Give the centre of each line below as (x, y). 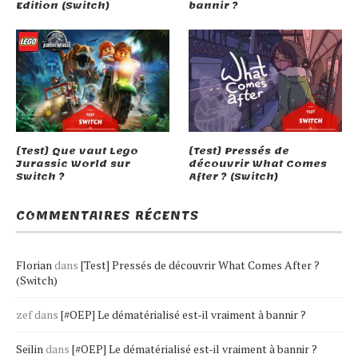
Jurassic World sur (73, 163)
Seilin (30, 348)
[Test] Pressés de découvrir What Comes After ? (200, 265)
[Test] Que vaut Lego (77, 151)
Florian (34, 265)
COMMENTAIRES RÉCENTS (108, 215)
